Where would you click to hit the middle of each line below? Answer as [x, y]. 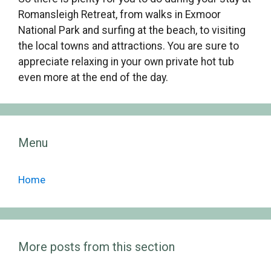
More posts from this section [96, 247]
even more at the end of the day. [93, 77]
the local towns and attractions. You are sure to [129, 46]
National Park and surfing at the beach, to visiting [132, 30]
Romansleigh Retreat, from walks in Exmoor [119, 14]
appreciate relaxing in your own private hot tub [126, 61]
